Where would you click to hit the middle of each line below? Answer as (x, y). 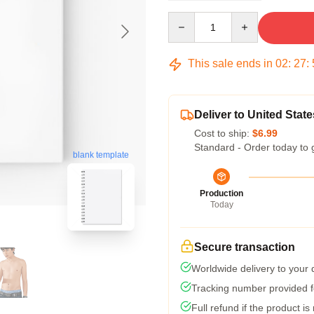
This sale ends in (230, 63)
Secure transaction (245, 247)
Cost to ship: (223, 133)
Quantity (186, 18)
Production (221, 193)
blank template (101, 155)
